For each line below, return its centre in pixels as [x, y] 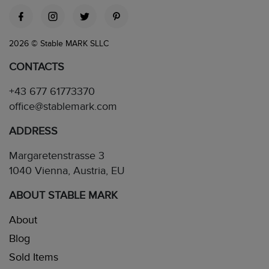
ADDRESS [33, 131]
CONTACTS [37, 67]
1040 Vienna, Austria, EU [67, 171]
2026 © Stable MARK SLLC [59, 44]
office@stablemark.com [63, 107]
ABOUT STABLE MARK [63, 195]
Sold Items [34, 257]
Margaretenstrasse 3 [57, 156]
